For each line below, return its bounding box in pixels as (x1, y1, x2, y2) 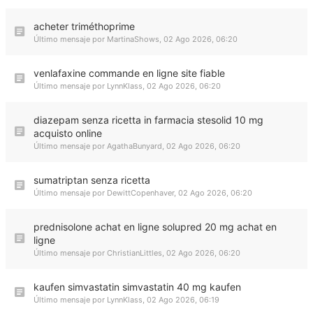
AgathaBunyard (107, 141, 162, 151)
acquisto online (34, 127, 102, 139)
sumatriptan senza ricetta (34, 174, 150, 186)
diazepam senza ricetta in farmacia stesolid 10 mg (34, 114, 263, 126)
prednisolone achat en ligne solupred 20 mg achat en (34, 221, 277, 233)
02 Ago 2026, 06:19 (147, 295, 219, 305)
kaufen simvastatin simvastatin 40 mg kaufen (34, 281, 241, 293)
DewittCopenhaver (107, 188, 174, 198)
